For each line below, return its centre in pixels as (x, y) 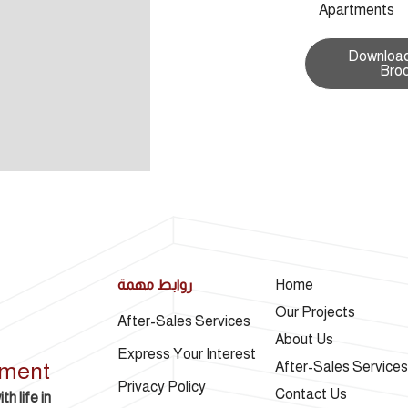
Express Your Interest (186, 353)
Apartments (356, 10)
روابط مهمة (154, 285)
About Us (304, 340)
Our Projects (315, 312)
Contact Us (311, 394)
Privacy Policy (161, 386)
